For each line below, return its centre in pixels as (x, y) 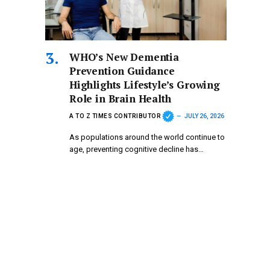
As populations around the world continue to (147, 137)
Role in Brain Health (120, 98)
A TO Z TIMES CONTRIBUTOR (115, 116)
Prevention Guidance (122, 71)
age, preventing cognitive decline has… (137, 149)
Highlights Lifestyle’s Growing (145, 84)
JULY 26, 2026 (204, 116)
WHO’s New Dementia (124, 57)
